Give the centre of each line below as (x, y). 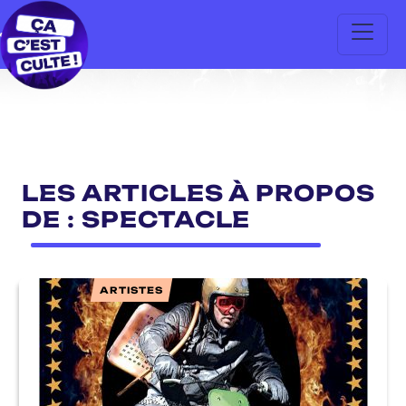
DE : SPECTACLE (136, 219)
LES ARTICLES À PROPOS (199, 193)
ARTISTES (131, 290)
